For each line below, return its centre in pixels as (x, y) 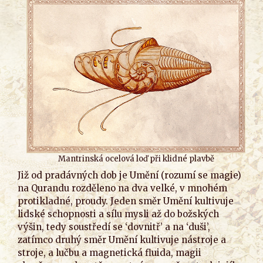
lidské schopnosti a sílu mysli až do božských (118, 214)
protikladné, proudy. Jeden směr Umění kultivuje (126, 201)
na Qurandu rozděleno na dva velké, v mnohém (122, 188)
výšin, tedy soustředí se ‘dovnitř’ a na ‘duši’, (114, 227)
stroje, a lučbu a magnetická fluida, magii (109, 252)
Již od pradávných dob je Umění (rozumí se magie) (129, 175)
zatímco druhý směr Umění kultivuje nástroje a (122, 240)
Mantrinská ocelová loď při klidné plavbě (136, 159)
